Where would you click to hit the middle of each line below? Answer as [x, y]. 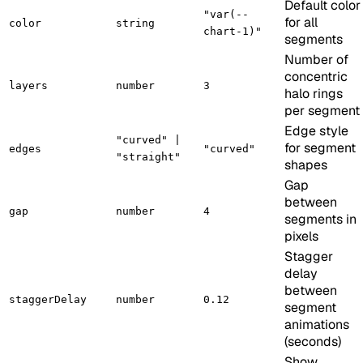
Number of [316, 59]
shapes [306, 164]
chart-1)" [233, 31]
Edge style [316, 130]
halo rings [314, 93]
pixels [301, 236]
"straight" [148, 156]
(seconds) [313, 341]
